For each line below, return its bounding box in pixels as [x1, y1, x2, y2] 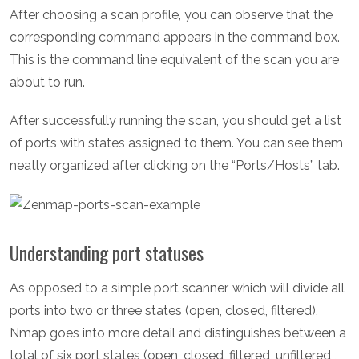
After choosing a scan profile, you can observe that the [10, 7, 333, 23]
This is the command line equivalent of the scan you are [10, 52, 339, 68]
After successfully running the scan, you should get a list [10, 113, 341, 129]
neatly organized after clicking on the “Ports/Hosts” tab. [10, 158, 343, 174]
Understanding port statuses [10, 239, 204, 268]
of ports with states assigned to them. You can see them [10, 135, 343, 151]
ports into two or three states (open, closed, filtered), [10, 303, 318, 319]
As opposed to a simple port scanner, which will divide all [10, 280, 345, 296]
